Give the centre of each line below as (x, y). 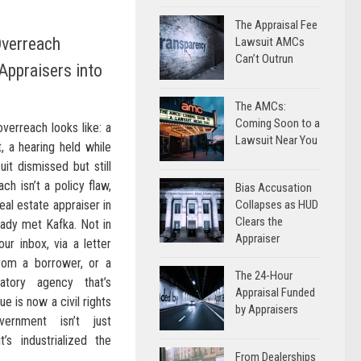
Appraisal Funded (275, 293)
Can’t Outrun (264, 59)
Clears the (259, 222)
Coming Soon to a (278, 123)
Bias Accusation (274, 188)
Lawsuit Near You (276, 140)
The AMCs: (261, 106)
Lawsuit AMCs (270, 42)
